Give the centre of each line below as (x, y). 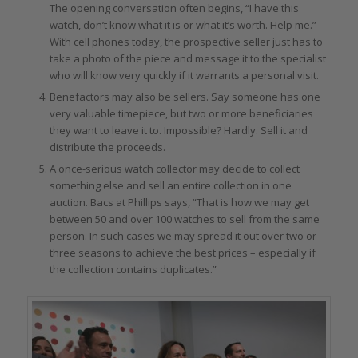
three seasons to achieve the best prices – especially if (182, 252)
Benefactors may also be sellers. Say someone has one (185, 96)
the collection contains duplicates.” (133, 269)
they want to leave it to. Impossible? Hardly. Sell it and (178, 130)
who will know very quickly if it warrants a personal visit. (184, 75)
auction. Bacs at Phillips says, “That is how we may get (179, 202)
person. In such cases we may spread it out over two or (183, 235)
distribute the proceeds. (107, 147)
